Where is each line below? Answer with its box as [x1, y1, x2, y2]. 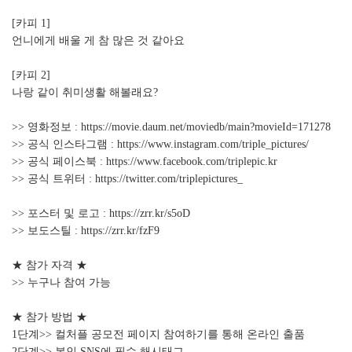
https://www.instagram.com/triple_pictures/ [117, 138, 309, 151]
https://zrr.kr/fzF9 [81, 225, 159, 237]
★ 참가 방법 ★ [12, 311, 87, 324]
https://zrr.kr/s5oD [109, 207, 190, 220]
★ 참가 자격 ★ [12, 259, 87, 272]
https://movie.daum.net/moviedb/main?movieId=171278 [81, 121, 331, 134]
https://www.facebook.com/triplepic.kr [106, 156, 277, 168]
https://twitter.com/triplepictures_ [95, 173, 243, 185]
